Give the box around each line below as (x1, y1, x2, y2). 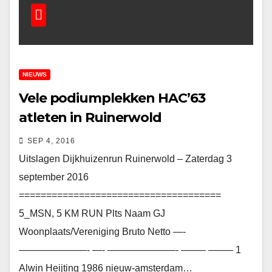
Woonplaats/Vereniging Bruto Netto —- (19, 226, 186, 237)
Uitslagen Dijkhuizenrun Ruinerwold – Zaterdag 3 (19, 154, 232, 164)
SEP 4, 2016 (27, 137, 75, 145)
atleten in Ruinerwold (19, 109, 161, 126)
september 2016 (19, 172, 89, 182)
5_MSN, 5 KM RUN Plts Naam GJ (19, 208, 165, 219)
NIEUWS (22, 71, 47, 78)
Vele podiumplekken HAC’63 (19, 90, 205, 106)
